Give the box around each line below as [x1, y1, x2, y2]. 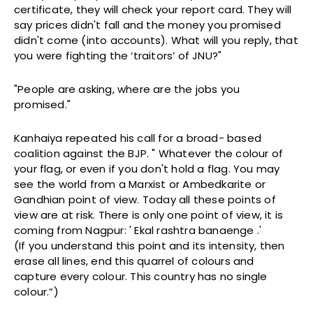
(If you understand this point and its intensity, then [14, 238, 285, 254]
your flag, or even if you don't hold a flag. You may [14, 161, 280, 177]
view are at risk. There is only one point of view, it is [14, 208, 284, 223]
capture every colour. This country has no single [14, 269, 268, 284]
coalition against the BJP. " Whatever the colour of [14, 146, 284, 161]
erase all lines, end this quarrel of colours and [14, 254, 254, 269]
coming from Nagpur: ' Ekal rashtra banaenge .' [14, 223, 262, 238]
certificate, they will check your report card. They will [14, 2, 292, 17]
